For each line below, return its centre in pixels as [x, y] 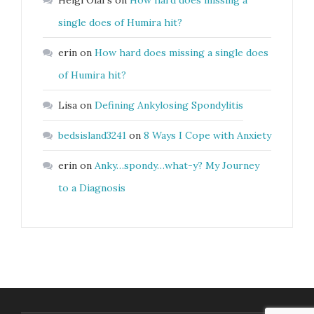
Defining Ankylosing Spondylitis [169, 105]
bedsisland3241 [92, 136]
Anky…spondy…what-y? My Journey [177, 166]
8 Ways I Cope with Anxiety [207, 136]
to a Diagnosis [92, 188]
